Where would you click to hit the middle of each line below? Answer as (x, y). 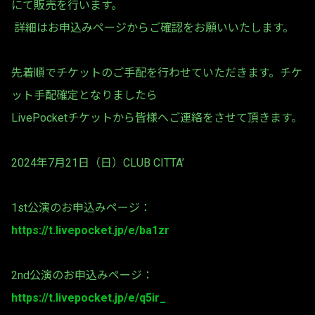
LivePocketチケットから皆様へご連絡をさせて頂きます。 (157, 118)
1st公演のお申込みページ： (81, 208)
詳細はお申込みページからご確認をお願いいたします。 (153, 28)
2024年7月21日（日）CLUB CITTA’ (98, 163)
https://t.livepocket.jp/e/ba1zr (90, 230)
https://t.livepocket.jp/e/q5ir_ (89, 298)
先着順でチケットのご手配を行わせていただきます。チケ (157, 73)
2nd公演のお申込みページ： (82, 275)
